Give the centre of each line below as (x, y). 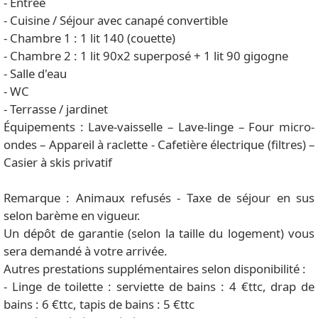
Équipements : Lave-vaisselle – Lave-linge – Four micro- (159, 127)
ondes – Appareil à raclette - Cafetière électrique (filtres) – (159, 144)
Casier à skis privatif (58, 162)
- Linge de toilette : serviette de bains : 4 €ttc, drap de (159, 286)
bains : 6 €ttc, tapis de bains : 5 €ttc (99, 304)
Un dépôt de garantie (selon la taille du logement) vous (159, 233)
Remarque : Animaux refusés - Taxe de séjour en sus (159, 198)
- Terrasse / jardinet (56, 109)
